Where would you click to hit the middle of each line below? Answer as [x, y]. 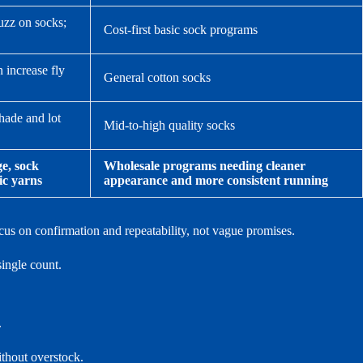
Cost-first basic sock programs [181, 29]
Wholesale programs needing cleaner [205, 165]
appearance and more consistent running [216, 180]
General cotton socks [157, 77]
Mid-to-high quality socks [169, 125]
